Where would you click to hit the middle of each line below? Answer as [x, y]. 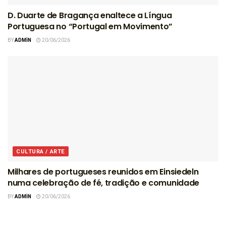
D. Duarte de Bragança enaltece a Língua [90, 15]
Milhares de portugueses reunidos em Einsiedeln [103, 172]
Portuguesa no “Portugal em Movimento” [90, 26]
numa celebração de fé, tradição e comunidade [103, 183]
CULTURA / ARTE [41, 151]
